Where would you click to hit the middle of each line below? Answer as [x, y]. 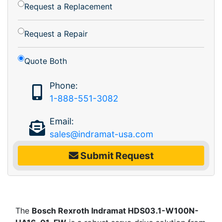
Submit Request [116, 155]
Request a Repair [56, 33]
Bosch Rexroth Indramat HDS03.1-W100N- [115, 210]
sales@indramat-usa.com [101, 134]
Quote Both [46, 61]
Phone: [63, 85]
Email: [61, 121]
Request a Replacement [68, 6]
